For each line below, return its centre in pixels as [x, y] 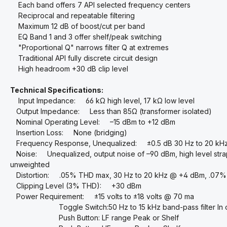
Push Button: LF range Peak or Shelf [94, 218]
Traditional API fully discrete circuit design [84, 58]
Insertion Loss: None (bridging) [69, 133]
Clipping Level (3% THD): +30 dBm [76, 186]
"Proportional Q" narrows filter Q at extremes [89, 47]
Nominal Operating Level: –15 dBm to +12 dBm [93, 122]
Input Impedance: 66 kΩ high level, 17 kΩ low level [102, 101]
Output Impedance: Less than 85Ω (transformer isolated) [111, 111]
